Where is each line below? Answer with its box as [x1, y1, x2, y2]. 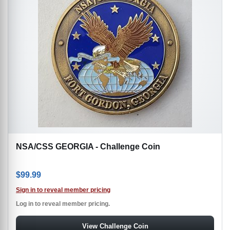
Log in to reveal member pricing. [16, 200, 110, 207]
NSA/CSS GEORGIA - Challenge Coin [16, 142, 160, 151]
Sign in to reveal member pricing [16, 186, 110, 194]
